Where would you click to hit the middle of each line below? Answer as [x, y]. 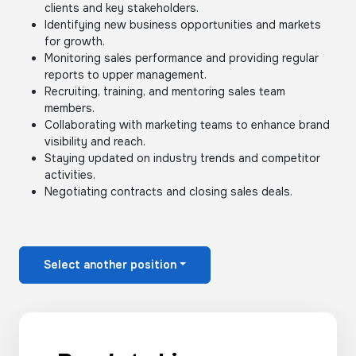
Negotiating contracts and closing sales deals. [168, 192]
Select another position [110, 265]
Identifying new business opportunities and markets [183, 25]
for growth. [75, 41]
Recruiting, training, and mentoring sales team [165, 91]
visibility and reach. [95, 141]
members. [70, 108]
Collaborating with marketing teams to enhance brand [187, 125]
